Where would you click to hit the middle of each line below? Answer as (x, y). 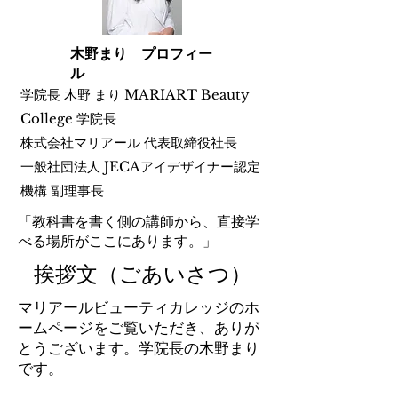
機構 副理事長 (64, 191)
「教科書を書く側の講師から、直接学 (139, 221)
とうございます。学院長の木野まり (139, 349)
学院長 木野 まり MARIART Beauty (135, 95)
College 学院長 (70, 119)
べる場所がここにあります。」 (117, 241)
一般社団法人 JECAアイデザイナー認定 (140, 167)
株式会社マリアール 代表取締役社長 (129, 143)
